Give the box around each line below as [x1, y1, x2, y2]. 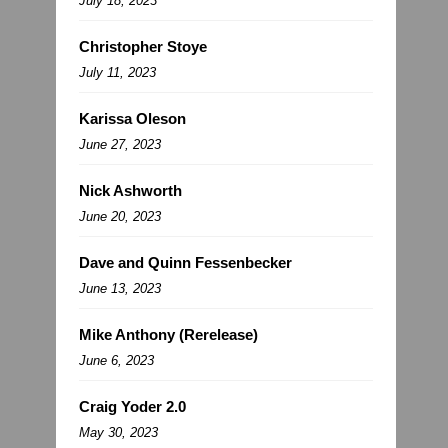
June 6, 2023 [79, 353, 154, 369]
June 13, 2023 [79, 281, 161, 297]
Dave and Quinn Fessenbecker [79, 254, 292, 272]
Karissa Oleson [79, 110, 186, 128]
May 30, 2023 [79, 425, 158, 441]
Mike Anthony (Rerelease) [79, 326, 258, 344]
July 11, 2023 [79, 65, 156, 81]
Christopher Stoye [79, 38, 207, 56]
